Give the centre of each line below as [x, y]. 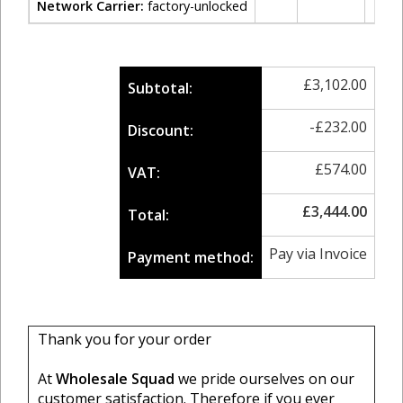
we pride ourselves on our [264, 379]
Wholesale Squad [115, 379]
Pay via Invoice [318, 254]
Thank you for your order [125, 339]
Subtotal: [160, 88]
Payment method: [191, 257]
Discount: [161, 130]
